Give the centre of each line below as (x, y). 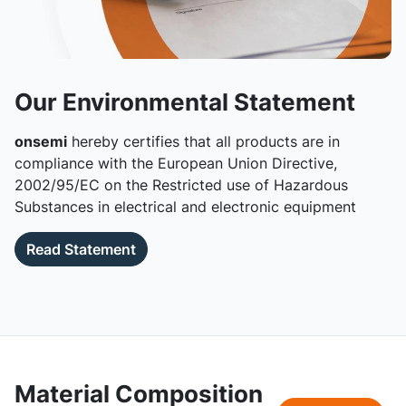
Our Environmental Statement (185, 102)
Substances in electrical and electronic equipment (185, 207)
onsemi (41, 141)
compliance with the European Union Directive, (176, 163)
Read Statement (81, 249)
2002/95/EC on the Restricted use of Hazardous (181, 185)
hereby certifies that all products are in (203, 141)
